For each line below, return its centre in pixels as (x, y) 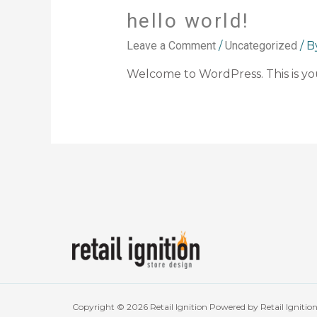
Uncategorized (261, 46)
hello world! (188, 21)
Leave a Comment (171, 46)
